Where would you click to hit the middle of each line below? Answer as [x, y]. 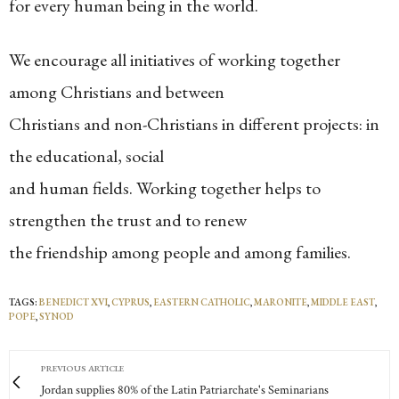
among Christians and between [117, 92]
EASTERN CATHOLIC [202, 302]
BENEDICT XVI [73, 302]
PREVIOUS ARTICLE [82, 368]
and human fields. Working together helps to [165, 188]
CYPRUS [130, 302]
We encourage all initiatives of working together [175, 60]
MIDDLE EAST [343, 302]
